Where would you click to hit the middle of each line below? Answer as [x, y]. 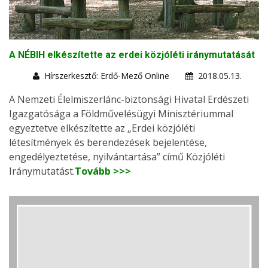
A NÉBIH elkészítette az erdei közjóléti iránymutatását [132, 54]
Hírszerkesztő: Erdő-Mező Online [107, 75]
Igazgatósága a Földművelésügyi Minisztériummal [121, 113]
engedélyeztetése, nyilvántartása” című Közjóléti [117, 156]
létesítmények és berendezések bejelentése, [108, 142]
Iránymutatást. [42, 171]
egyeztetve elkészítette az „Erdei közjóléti [102, 128]
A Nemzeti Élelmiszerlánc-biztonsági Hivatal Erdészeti [129, 99]
